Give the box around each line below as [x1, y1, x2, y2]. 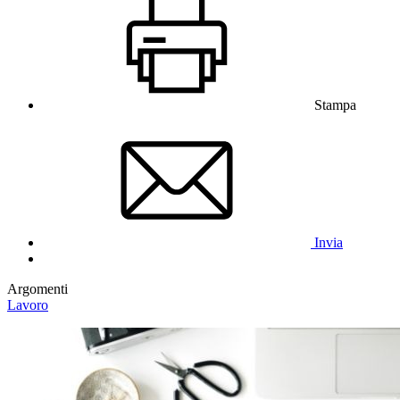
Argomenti [7, 280, 68, 296]
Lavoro [7, 296, 48, 312]
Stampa [314, 96, 356, 112]
